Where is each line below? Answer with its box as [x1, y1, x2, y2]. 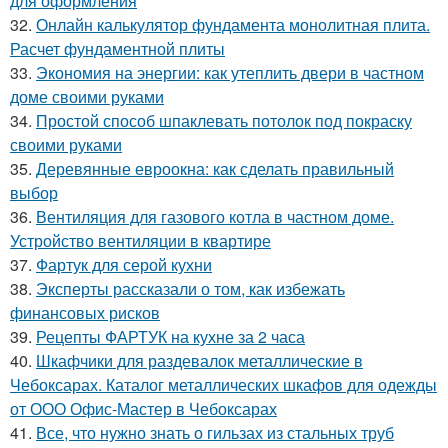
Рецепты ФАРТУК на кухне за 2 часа [36, 324, 305, 348]
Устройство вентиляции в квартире [10, 228, 271, 252]
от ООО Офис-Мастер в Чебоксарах [10, 396, 277, 420]
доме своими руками [10, 84, 164, 108]
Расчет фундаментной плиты [10, 36, 225, 60]
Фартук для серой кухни [36, 252, 212, 276]
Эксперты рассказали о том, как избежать [36, 276, 345, 300]
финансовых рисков [10, 300, 160, 324]
